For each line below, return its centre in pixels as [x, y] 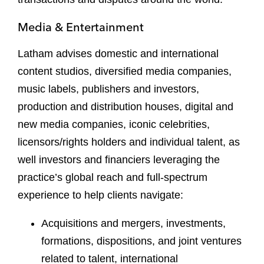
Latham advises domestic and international [118, 54]
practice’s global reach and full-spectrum [113, 177]
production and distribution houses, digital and [126, 107]
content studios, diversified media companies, [125, 71]
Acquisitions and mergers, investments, [133, 223]
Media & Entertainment [81, 27]
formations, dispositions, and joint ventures [141, 241]
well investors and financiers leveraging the [119, 160]
